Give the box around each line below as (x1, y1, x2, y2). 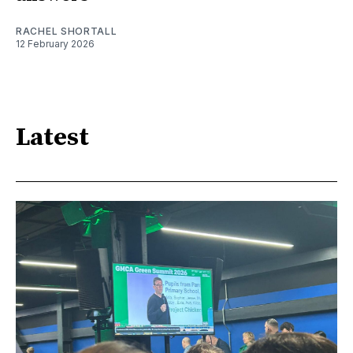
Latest (16, 121, 89, 154)
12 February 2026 (16, 38, 95, 50)
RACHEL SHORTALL (16, 25, 117, 38)
